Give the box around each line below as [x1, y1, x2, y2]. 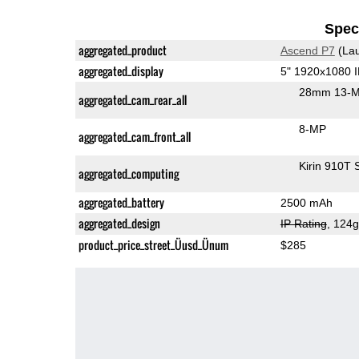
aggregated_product [78, 41, 167, 58]
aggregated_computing [78, 164, 179, 182]
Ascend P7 [280, 43, 335, 57]
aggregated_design [78, 214, 160, 232]
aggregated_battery [78, 193, 164, 211]
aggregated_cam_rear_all [78, 91, 187, 108]
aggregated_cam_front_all [78, 127, 191, 145]
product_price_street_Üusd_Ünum [78, 236, 228, 253]
